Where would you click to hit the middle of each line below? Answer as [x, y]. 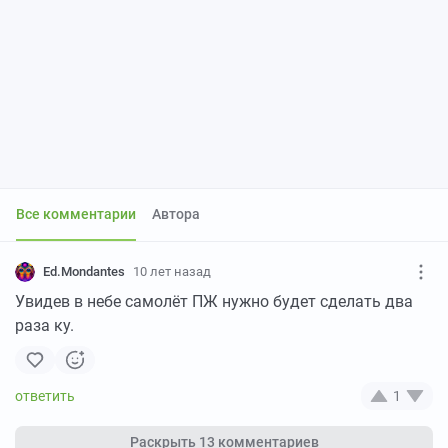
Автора [180, 214]
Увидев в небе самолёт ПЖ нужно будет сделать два [214, 302]
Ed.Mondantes [84, 272]
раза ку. [44, 326]
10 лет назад [172, 272]
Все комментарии [80, 214]
